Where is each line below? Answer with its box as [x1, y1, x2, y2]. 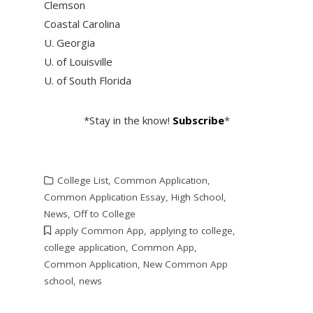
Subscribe [172, 113, 224, 128]
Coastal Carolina [43, 17, 120, 31]
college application [43, 241, 126, 254]
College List [57, 174, 108, 187]
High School [170, 191, 224, 204]
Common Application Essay [43, 191, 166, 204]
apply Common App [54, 224, 144, 238]
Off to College [73, 208, 136, 221]
